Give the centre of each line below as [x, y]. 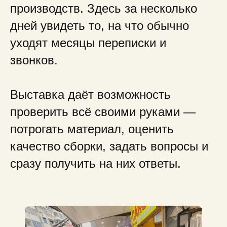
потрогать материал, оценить [92, 129]
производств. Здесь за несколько [104, 8]
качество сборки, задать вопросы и [109, 146]
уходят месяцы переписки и [88, 43]
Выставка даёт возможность [90, 94]
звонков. [34, 60]
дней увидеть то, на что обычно [100, 26]
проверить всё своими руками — [103, 112]
